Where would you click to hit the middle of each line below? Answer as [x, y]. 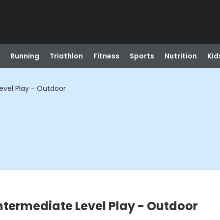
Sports [142, 56]
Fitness [106, 56]
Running [25, 56]
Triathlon [66, 56]
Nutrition [180, 56]
